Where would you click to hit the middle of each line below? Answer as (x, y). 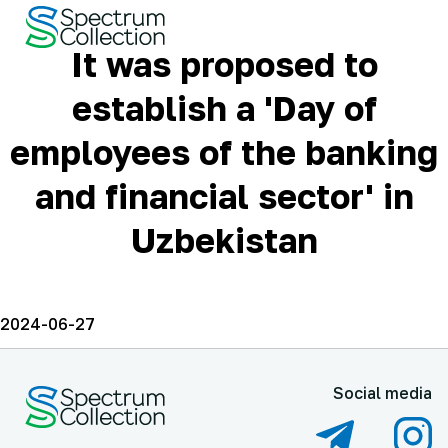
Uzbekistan (224, 240)
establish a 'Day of (224, 108)
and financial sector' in (224, 196)
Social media (382, 393)
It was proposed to (224, 64)
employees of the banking (224, 152)
